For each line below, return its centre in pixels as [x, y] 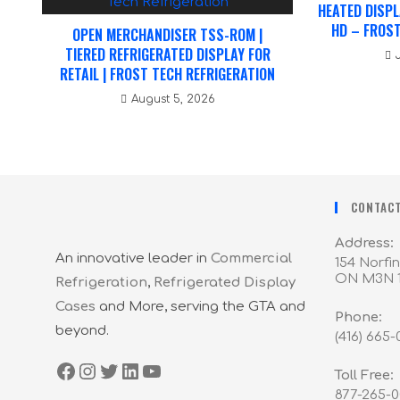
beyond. [82, 330]
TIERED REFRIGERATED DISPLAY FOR [167, 54]
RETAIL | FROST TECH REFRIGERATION [168, 74]
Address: [364, 243]
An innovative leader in [133, 258]
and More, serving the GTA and [200, 306]
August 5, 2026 [173, 99]
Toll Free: [364, 375]
